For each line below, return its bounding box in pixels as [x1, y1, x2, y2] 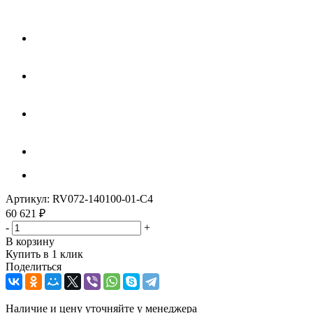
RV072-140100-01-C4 [52, 192, 153, 205]
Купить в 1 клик [6, 247, 83, 260]
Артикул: [6, 192, 50, 205]
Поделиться [6, 260, 61, 272]
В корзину [6, 235, 54, 247]
